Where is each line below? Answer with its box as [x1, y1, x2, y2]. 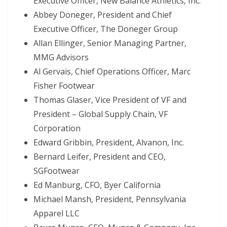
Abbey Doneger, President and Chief [33, 9, 172, 20]
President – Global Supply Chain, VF [33, 108, 168, 120]
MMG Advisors [33, 51, 89, 63]
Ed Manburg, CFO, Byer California [33, 179, 161, 191]
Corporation [33, 122, 81, 134]
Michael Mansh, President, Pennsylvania [33, 193, 186, 205]
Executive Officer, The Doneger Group [33, 23, 178, 34]
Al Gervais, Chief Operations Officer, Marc [33, 65, 191, 77]
